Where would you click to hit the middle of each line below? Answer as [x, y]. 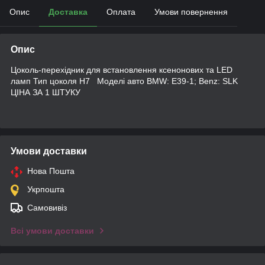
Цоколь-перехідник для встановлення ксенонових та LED [122, 70]
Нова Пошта [51, 171]
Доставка [68, 12]
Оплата [121, 12]
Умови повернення [191, 12]
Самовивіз [47, 207]
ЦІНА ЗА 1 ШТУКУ [46, 92]
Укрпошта [46, 189]
